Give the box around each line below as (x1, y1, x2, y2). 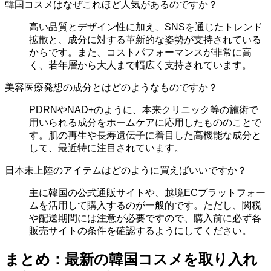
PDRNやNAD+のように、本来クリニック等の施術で (29, 104, 258, 115)
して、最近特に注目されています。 (29, 142, 184, 153)
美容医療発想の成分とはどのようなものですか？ (5, 82, 218, 93)
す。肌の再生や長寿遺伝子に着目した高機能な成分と (29, 129, 261, 140)
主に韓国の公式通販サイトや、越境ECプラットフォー (29, 187, 266, 198)
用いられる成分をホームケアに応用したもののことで (29, 117, 261, 128)
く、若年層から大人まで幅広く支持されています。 (29, 59, 252, 70)
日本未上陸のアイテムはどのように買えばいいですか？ (5, 165, 247, 175)
